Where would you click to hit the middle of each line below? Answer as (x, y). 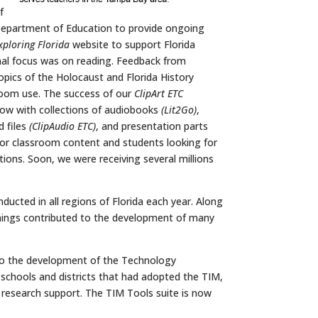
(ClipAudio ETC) (62, 126)
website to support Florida (132, 44)
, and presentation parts (152, 126)
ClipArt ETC (159, 93)
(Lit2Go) (179, 109)
